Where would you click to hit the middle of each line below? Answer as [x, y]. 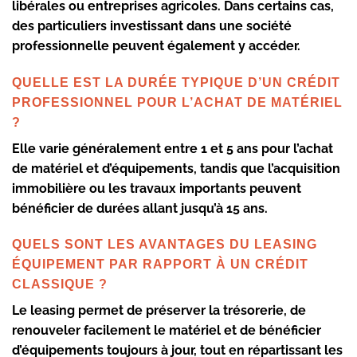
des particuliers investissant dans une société [152, 25]
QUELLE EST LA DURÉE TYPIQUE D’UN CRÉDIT [176, 82]
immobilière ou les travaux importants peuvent [157, 188]
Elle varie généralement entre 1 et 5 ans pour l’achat [173, 148]
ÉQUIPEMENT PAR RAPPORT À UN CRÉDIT [160, 265]
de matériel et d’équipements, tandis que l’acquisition [176, 168]
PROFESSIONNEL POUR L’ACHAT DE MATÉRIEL [177, 102]
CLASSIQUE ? [60, 284]
